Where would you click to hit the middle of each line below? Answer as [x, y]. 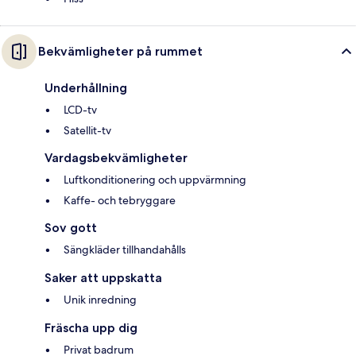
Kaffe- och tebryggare [120, 200]
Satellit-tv [87, 130]
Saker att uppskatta [103, 277]
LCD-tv [80, 109]
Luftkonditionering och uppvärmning [155, 179]
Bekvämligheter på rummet [120, 51]
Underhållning [86, 87]
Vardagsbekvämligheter [116, 157]
